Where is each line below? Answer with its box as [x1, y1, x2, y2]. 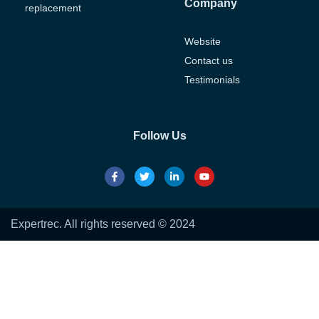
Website [184, 35, 221, 47]
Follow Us [132, 129, 187, 142]
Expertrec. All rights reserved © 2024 [11, 217, 195, 230]
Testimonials [184, 73, 241, 85]
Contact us [184, 54, 234, 66]
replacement [25, 1, 81, 14]
